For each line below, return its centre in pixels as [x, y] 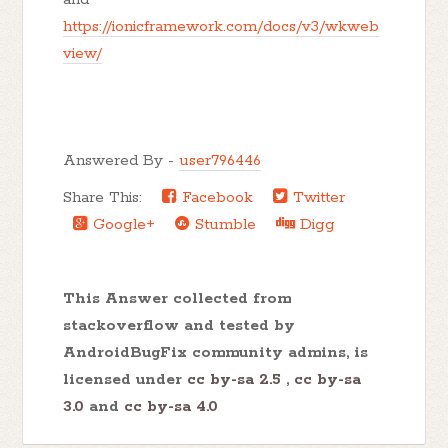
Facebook [215, 197]
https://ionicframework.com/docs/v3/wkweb [221, 26]
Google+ [122, 224]
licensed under [125, 379]
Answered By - [121, 160]
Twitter [317, 197]
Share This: [108, 197]
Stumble [223, 224]
